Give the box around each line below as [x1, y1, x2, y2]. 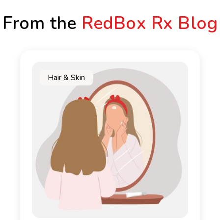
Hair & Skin [48, 72, 85, 83]
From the [2, 11, 82, 35]
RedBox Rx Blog [81, 11, 218, 35]
